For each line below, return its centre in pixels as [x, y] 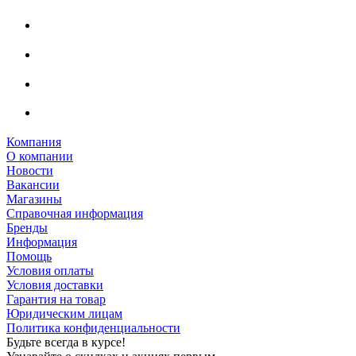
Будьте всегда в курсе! [66, 342]
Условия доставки [55, 284]
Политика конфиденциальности [93, 327]
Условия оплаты [50, 270]
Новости [30, 170]
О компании [40, 156]
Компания [34, 141]
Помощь [29, 256]
